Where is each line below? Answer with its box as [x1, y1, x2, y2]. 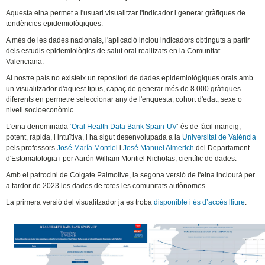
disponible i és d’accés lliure [154, 198, 245, 207]
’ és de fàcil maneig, [177, 122, 241, 131]
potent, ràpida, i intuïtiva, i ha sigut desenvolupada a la [6, 133, 183, 142]
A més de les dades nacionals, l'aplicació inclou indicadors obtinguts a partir [6, 36, 250, 45]
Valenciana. [6, 57, 44, 66]
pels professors [6, 144, 57, 153]
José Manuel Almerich [123, 144, 195, 153]
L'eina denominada [6, 122, 70, 131]
